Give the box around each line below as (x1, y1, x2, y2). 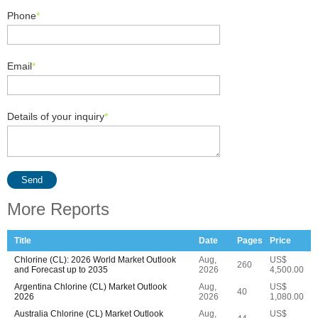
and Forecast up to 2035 (14, 265, 108, 275)
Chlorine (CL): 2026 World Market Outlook (14, 255, 176, 265)
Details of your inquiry (7, 111, 104, 122)
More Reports (7, 199, 109, 219)
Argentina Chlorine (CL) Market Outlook (14, 282, 167, 292)
